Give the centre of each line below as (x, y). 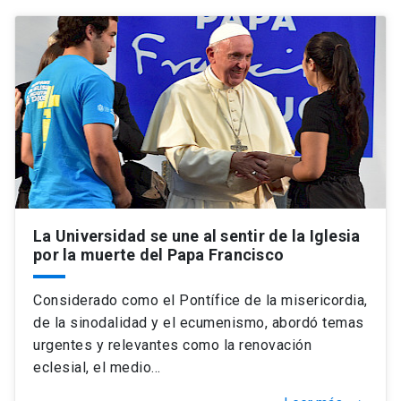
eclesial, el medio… (97, 367)
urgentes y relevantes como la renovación (172, 345)
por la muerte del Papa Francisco (158, 255)
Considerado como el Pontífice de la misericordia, (200, 300)
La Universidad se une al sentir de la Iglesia (197, 236)
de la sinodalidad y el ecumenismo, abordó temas (199, 323)
